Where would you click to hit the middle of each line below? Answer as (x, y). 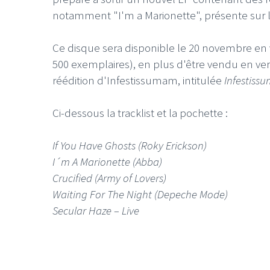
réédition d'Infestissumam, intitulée (138, 80)
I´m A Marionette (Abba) (107, 161)
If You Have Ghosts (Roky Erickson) (130, 145)
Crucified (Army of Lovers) (109, 177)
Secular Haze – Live (96, 210)
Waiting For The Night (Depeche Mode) (140, 194)
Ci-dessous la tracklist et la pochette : (140, 112)
